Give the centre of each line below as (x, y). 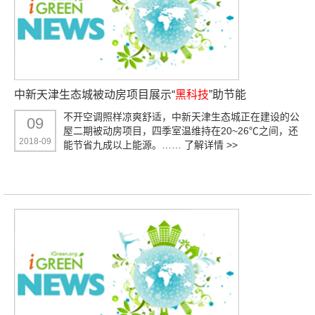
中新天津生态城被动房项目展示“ (95, 95)
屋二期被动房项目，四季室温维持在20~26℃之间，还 (181, 131)
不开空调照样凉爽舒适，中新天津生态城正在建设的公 (181, 117)
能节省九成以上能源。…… (124, 145)
